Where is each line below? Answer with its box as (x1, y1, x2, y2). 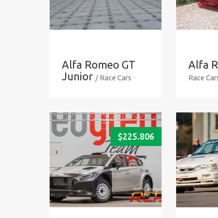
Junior (62, 70, 93, 82)
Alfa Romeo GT (62, 58, 135, 71)
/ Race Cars (95, 73, 131, 82)
